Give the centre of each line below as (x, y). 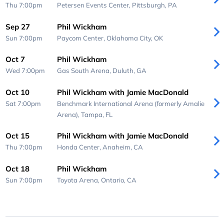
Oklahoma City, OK (134, 38)
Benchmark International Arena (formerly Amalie (130, 103)
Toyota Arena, (79, 180)
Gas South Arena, (84, 71)
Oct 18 (18, 168)
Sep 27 (18, 26)
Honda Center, (79, 147)
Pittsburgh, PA (154, 5)
